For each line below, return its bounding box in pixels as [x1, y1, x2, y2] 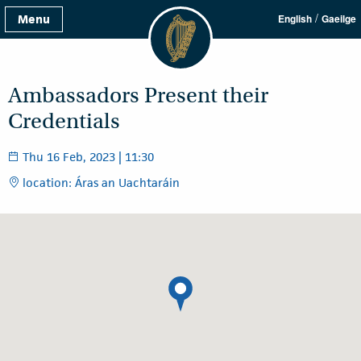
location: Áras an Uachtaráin [19, 175, 180, 190]
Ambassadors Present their [8, 82, 268, 109]
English [278, 11, 312, 26]
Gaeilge [322, 11, 356, 26]
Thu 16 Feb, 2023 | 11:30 [19, 149, 154, 164]
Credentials [8, 108, 120, 135]
